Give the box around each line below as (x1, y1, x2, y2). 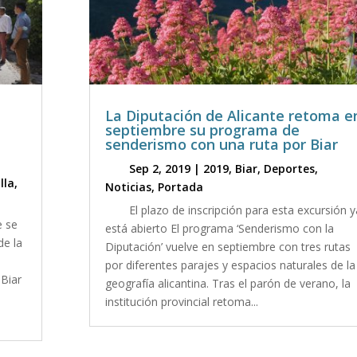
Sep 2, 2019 (128, 160, 190, 176)
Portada (157, 178, 203, 194)
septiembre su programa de (104, 120, 300, 139)
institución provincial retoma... (104, 293, 258, 309)
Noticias (104, 178, 151, 194)
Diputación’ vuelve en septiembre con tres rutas (104, 238, 351, 254)
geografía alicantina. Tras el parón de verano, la (104, 275, 351, 291)
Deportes (263, 160, 315, 176)
